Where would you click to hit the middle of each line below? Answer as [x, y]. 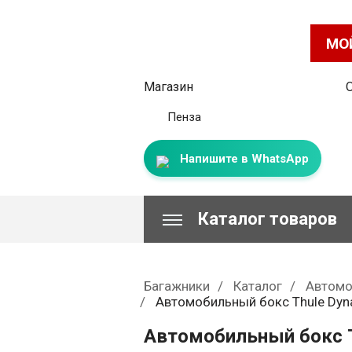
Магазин [169, 87]
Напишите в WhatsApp [243, 159]
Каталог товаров [268, 219]
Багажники [177, 286]
